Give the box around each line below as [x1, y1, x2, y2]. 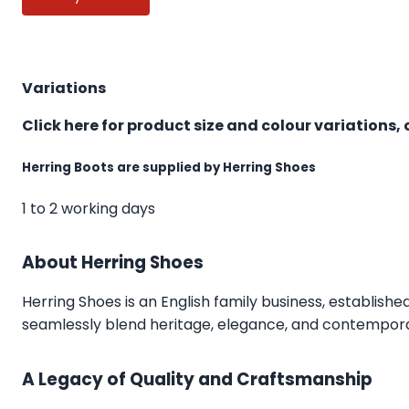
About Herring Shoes [22, 250, 204, 276]
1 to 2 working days [22, 197, 155, 219]
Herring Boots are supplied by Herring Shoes [22, 158, 316, 176]
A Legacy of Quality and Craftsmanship [22, 367, 372, 393]
